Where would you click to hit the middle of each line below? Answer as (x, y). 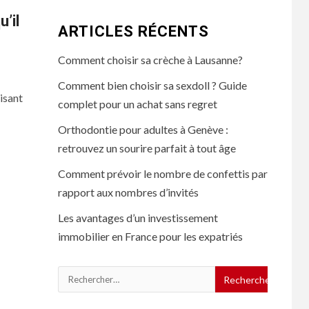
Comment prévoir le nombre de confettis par (162, 173)
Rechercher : (89, 275)
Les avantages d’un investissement (138, 218)
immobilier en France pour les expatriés (150, 236)
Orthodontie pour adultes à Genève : (143, 129)
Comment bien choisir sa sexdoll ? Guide (152, 85)
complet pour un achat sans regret (137, 104)
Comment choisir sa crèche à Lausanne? (150, 60)
